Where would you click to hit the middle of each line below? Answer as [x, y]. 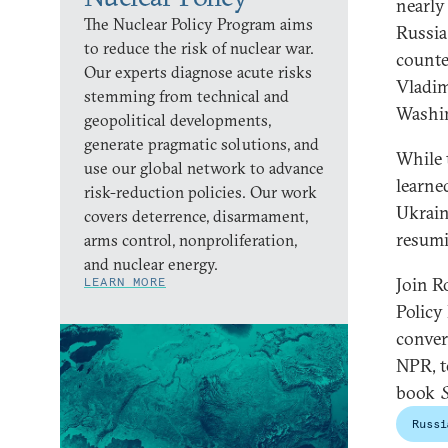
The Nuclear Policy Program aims [198, 23]
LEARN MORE [125, 281]
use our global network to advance [204, 167]
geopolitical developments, [177, 119]
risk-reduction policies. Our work [200, 191]
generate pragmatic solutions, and [201, 143]
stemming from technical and [186, 95]
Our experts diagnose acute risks [198, 71]
